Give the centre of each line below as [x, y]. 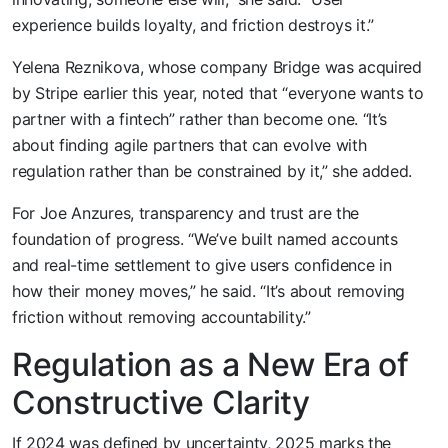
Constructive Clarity [161, 403]
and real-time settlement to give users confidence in [202, 265]
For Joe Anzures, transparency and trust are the [185, 213]
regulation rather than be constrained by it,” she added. [212, 171]
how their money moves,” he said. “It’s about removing [209, 291]
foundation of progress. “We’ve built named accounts [205, 239]
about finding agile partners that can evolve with [189, 145]
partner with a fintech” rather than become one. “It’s [200, 119]
